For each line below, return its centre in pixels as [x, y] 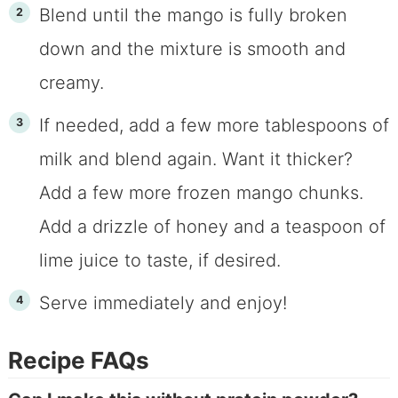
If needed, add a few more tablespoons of [214, 126]
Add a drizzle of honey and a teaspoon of [212, 227]
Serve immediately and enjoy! [163, 303]
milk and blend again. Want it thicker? [195, 159]
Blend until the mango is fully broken [193, 16]
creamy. [71, 83]
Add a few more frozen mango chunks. [201, 193]
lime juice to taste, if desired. [159, 261]
